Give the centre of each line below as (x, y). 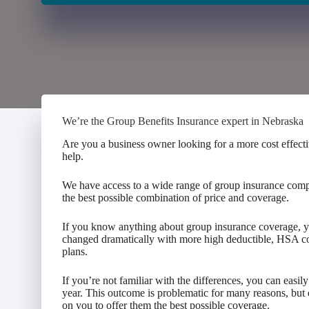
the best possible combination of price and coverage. (176, 197)
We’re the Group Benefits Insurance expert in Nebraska (183, 121)
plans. (75, 251)
